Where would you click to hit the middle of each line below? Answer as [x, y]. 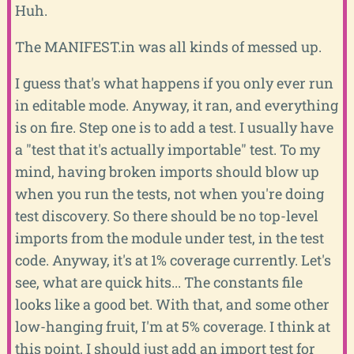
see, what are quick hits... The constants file [158, 282]
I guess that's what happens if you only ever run [174, 83]
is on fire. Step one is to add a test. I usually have [174, 128]
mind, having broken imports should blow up [167, 172]
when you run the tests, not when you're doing [169, 194]
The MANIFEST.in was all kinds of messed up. [168, 47]
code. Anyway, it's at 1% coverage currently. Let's [173, 260]
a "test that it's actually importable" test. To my [167, 150]
